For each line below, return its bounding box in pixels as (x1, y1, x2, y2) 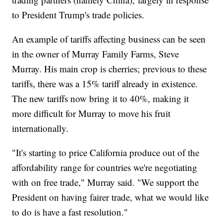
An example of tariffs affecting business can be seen (12, 33, 206, 46)
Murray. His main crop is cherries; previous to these (12, 62, 207, 75)
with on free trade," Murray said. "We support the (12, 176, 199, 189)
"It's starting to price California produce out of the (12, 146, 200, 159)
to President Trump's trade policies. (12, 8, 145, 21)
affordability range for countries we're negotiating (12, 161, 198, 174)
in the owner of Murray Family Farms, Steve (12, 48, 179, 60)
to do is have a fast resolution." (12, 206, 128, 219)
